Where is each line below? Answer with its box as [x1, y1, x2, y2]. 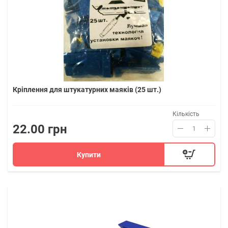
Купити [77, 150, 101, 159]
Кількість [173, 110, 199, 118]
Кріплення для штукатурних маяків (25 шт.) [13, 85, 161, 94]
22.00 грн [13, 122, 67, 136]
